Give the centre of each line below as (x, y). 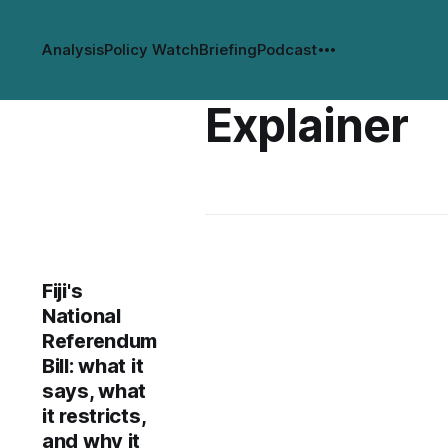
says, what (94, 391)
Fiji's (62, 291)
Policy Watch (151, 49)
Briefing (228, 49)
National (81, 316)
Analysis (73, 49)
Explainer (306, 125)
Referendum (100, 341)
